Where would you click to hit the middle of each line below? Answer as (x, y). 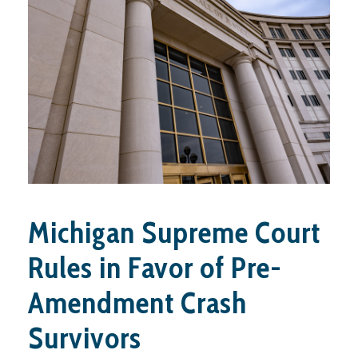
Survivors (85, 338)
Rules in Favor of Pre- (155, 268)
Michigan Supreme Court (174, 233)
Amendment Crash (137, 303)
